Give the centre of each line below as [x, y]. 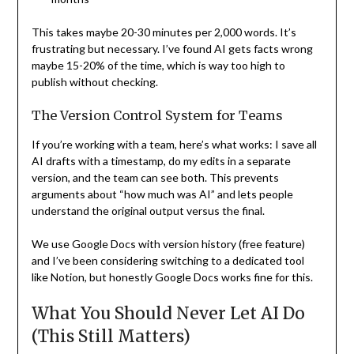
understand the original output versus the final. [148, 210]
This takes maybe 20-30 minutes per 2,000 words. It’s [164, 32]
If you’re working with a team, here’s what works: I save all [174, 144]
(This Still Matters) [111, 336]
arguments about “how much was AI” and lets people [162, 194]
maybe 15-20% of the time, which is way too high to [158, 65]
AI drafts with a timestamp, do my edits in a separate [161, 160]
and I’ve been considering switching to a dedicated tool [168, 260]
